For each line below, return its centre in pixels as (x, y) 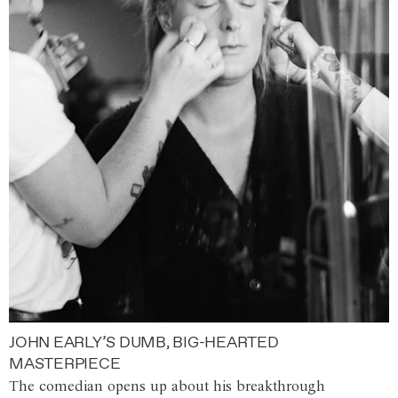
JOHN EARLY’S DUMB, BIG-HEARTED (144, 342)
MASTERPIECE (65, 363)
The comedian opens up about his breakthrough (167, 386)
